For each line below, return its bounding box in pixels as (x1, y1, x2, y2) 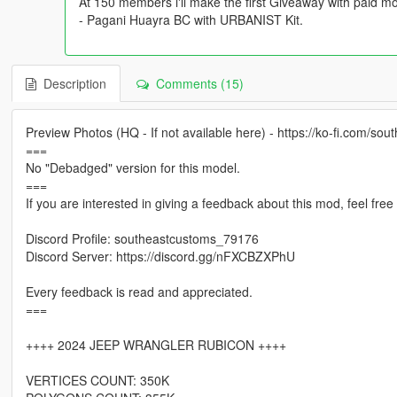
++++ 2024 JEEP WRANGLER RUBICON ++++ (25, 336, 286, 354)
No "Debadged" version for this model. (25, 159, 240, 177)
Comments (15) (148, 74, 244, 93)
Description (35, 74, 106, 93)
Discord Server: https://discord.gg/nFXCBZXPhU (25, 247, 295, 266)
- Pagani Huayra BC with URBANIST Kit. (78, 11, 303, 29)
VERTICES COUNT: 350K (25, 371, 169, 390)
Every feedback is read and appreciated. (25, 283, 253, 301)
